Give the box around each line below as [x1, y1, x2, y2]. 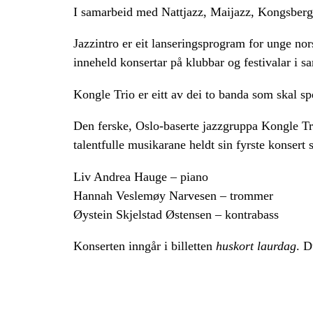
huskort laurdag [215, 239, 296, 254]
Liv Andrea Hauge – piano [73, 169, 208, 184]
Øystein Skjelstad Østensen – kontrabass [73, 207, 279, 221]
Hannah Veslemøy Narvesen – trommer [73, 188, 273, 203]
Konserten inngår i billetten [73, 239, 216, 254]
